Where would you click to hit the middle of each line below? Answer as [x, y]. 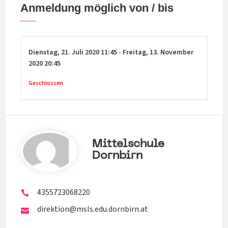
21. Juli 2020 [81, 53]
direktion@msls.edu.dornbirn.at [93, 209]
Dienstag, [45, 53]
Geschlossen [46, 83]
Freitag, [136, 53]
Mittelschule [128, 144]
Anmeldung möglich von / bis [97, 8]
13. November [172, 53]
